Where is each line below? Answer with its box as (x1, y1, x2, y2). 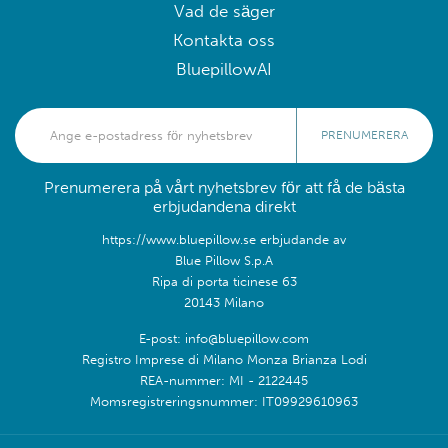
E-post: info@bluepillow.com (139, 329, 309, 346)
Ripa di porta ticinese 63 (151, 272, 297, 289)
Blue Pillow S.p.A (175, 251, 273, 268)
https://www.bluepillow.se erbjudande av (102, 230, 346, 247)
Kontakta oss (173, 29, 275, 51)
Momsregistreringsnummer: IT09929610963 (90, 392, 358, 409)
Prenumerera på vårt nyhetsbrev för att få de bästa (43, 177, 405, 197)
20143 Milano (184, 293, 264, 310)
